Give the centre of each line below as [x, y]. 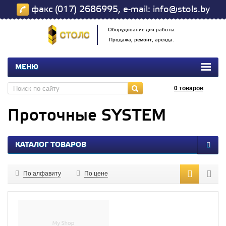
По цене [96, 174]
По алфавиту [42, 174]
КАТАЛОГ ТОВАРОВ [51, 145]
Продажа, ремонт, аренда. [142, 40]
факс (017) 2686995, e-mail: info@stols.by [119, 10]
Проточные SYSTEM [87, 117]
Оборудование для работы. [142, 30]
